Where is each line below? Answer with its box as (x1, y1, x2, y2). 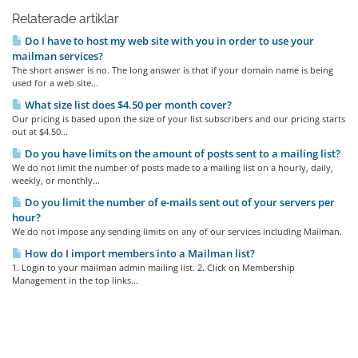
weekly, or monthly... (12, 174, 100, 186)
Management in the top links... (12, 274, 138, 286)
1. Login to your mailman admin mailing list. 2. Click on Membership (12, 261, 295, 273)
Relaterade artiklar (12, 11, 119, 26)
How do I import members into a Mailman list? (22, 246, 255, 261)
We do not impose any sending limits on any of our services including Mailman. (12, 225, 342, 237)
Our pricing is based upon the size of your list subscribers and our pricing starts (12, 113, 345, 125)
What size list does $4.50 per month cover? (22, 97, 232, 112)
